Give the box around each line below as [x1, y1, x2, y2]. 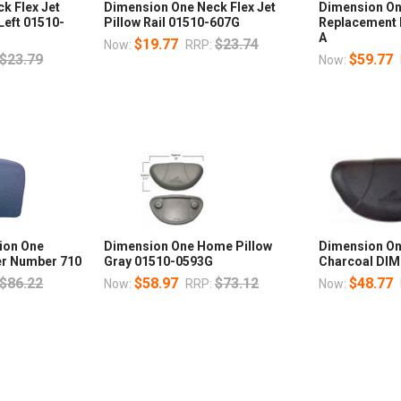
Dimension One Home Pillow [103, 239, 272, 254]
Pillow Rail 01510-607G [103, 15, 240, 30]
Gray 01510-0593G [103, 254, 213, 269]
